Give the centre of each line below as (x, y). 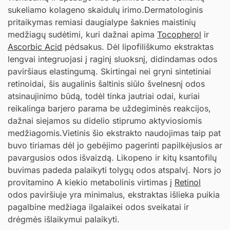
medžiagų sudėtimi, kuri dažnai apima (82, 35)
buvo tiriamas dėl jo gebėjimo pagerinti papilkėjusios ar (115, 146)
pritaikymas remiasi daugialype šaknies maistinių (102, 22)
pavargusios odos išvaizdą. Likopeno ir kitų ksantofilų (112, 158)
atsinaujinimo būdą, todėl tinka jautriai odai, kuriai (104, 96)
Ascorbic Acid (35, 47)
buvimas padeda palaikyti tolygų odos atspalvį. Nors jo (114, 170)
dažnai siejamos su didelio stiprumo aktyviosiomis (105, 121)
